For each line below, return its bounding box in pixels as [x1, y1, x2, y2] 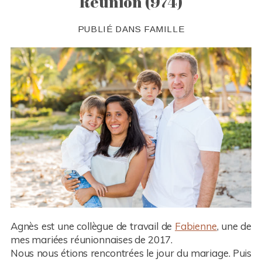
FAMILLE [144, 23, 185, 34]
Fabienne [174, 220, 217, 233]
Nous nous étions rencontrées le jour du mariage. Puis [10, 247, 252, 260]
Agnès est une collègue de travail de [10, 220, 175, 233]
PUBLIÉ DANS [77, 23, 144, 34]
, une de [216, 220, 252, 233]
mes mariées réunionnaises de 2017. [10, 233, 173, 246]
